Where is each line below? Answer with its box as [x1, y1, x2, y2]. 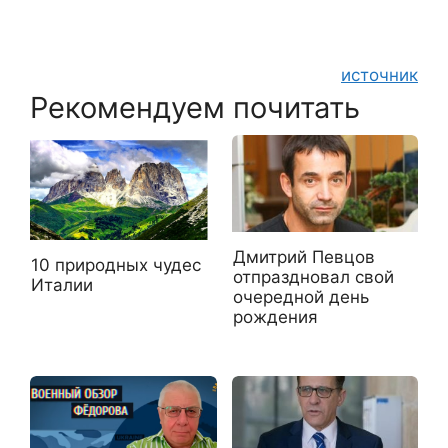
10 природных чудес [31, 254, 201, 275]
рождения [232, 307, 318, 328]
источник [341, 65, 418, 86]
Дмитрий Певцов [232, 247, 375, 268]
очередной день [232, 287, 369, 308]
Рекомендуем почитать [30, 90, 360, 126]
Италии [31, 274, 93, 295]
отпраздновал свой [232, 267, 394, 288]
